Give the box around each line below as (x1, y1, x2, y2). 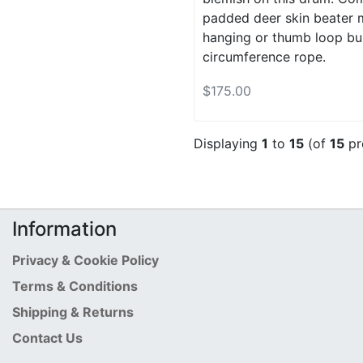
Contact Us (12, 330, 83, 347)
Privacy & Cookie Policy (12, 252, 159, 269)
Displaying (194, 135, 262, 152)
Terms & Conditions (12, 278, 138, 295)
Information (12, 217, 117, 241)
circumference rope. (203, 48, 326, 65)
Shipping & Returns (12, 304, 134, 321)
